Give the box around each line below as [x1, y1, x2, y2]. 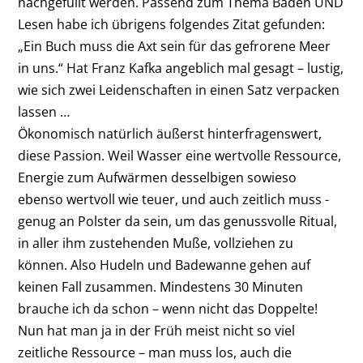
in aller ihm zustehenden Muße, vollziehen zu [18, 234, 294, 253]
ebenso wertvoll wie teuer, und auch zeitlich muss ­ [18, 190, 330, 209]
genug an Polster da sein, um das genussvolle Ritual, [18, 212, 338, 231]
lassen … [18, 103, 70, 122]
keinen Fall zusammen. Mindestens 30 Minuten [18, 278, 304, 297]
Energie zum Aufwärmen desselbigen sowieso [18, 169, 297, 187]
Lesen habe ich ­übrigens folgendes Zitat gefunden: [18, 15, 326, 34]
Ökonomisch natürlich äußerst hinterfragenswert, [18, 125, 322, 143]
